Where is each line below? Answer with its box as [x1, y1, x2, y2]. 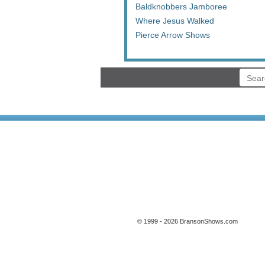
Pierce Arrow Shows [135, 30, 210, 40]
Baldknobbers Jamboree [135, 2, 227, 11]
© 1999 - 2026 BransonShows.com [137, 218, 238, 225]
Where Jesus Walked [135, 16, 214, 25]
